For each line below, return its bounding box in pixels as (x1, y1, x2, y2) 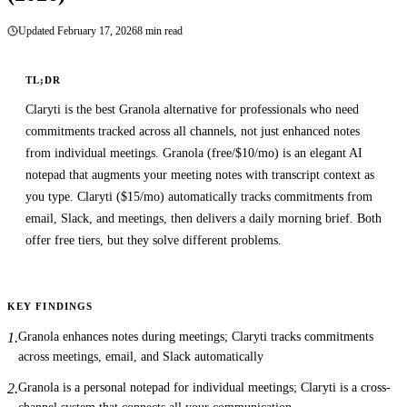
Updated (18, 25, 57, 37)
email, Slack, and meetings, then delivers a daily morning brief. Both (25, 211, 382, 226)
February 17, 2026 (57, 25, 137, 37)
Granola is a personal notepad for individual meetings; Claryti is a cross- (18, 379, 391, 394)
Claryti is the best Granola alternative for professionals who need (25, 102, 359, 117)
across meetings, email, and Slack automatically (18, 348, 263, 363)
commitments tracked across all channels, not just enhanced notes (25, 124, 360, 139)
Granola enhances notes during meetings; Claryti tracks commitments (18, 328, 373, 343)
